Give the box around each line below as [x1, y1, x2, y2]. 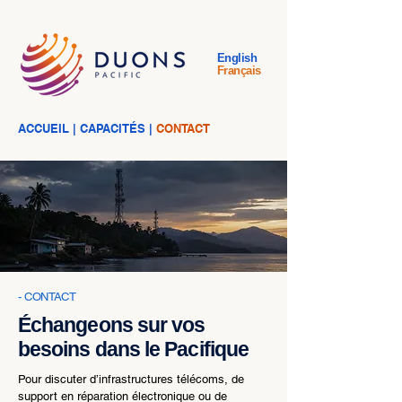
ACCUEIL [18, 121, 73, 135]
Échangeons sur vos [18, 313, 205, 336]
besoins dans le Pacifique [18, 337, 249, 361]
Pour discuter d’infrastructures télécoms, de [18, 372, 244, 386]
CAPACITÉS [80, 121, 149, 135]
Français [217, 64, 261, 77]
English [217, 51, 258, 65]
